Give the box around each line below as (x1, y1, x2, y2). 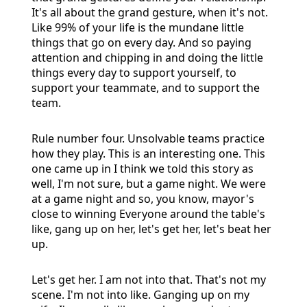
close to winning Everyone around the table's (32, 206, 265, 221)
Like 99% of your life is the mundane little (32, 19, 244, 35)
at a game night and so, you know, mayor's (32, 191, 254, 206)
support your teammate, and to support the (32, 79, 260, 95)
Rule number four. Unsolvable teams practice (32, 130, 265, 146)
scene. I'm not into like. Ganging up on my (32, 286, 249, 302)
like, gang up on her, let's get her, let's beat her (32, 221, 271, 236)
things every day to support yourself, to (32, 64, 236, 80)
